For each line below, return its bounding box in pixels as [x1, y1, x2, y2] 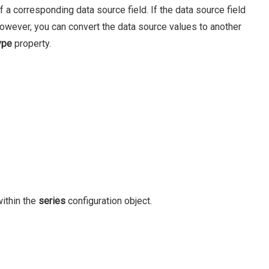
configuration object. [65, 195, 152, 207]
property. [12, 38, 51, 49]
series [38, 195, 65, 207]
